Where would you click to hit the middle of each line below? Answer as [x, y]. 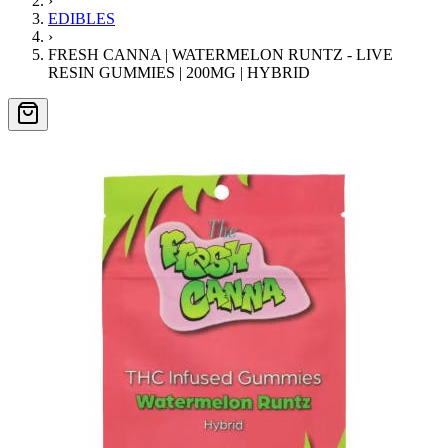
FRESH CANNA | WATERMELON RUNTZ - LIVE [220, 54]
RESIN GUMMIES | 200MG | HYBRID [179, 72]
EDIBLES [81, 18]
